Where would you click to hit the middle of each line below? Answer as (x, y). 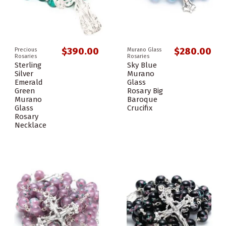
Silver (24, 73)
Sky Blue (142, 65)
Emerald (29, 82)
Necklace (31, 125)
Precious (26, 49)
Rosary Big (145, 91)
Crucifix (140, 108)
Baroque (142, 99)
